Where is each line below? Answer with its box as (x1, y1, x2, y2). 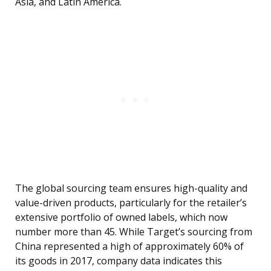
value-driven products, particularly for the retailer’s (15, 196, 247, 210)
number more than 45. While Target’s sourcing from (15, 225, 252, 239)
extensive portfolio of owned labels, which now (15, 211, 227, 224)
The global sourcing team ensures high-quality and (15, 181, 247, 195)
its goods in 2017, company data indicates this (15, 254, 222, 268)
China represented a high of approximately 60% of (15, 240, 244, 253)
